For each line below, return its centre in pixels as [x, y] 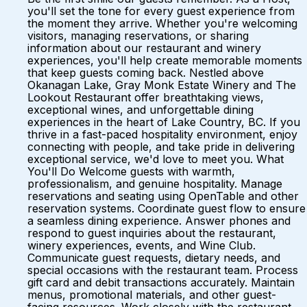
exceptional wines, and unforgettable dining [140, 110]
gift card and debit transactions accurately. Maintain [161, 282]
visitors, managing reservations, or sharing [138, 36]
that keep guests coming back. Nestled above [146, 73]
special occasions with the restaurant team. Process [163, 270]
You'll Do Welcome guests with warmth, [131, 171]
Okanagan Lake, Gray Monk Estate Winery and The [162, 85]
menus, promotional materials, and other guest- [152, 295]
